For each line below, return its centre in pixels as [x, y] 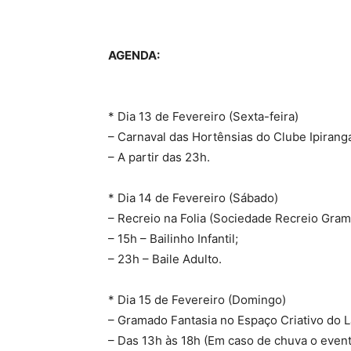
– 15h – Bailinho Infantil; [173, 239]
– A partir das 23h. [159, 157]
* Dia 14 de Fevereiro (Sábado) [193, 198]
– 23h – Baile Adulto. [165, 259]
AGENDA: [134, 56]
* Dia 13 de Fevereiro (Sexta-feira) [203, 117]
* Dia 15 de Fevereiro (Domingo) [197, 300]
